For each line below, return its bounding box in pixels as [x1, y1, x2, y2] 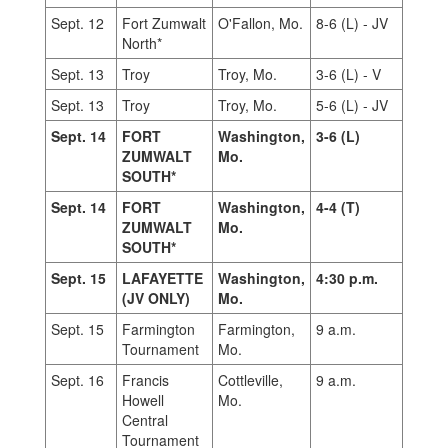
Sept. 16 [51, 370, 104, 390]
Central [122, 410, 168, 430]
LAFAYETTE [122, 268, 203, 288]
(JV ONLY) [122, 288, 190, 308]
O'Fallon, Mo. [218, 13, 303, 33]
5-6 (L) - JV [316, 95, 388, 115]
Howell [122, 390, 164, 410]
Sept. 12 [51, 13, 104, 33]
